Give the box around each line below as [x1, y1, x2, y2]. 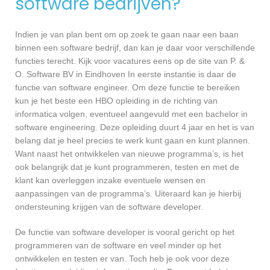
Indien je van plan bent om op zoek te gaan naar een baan [15, 29, 239, 39]
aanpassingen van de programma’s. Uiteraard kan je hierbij [15, 188, 241, 198]
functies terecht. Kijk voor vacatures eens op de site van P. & [15, 55, 245, 66]
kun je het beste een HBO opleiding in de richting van [15, 95, 218, 105]
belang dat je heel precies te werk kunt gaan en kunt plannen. [15, 135, 250, 145]
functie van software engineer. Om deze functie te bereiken [15, 82, 240, 92]
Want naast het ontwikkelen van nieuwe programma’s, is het [15, 148, 243, 159]
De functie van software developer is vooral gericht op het [15, 227, 234, 237]
